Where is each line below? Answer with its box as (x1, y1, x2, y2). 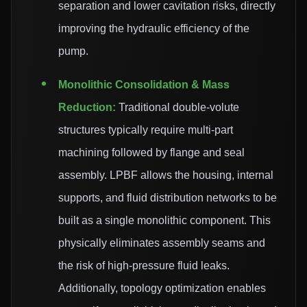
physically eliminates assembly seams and (58, 237, 265, 249)
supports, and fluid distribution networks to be (58, 192, 277, 204)
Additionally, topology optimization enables (58, 282, 266, 295)
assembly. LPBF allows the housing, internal (58, 169, 273, 182)
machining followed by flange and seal (58, 147, 245, 159)
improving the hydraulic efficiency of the (58, 23, 249, 35)
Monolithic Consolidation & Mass (58, 79, 230, 91)
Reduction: (58, 101, 116, 114)
